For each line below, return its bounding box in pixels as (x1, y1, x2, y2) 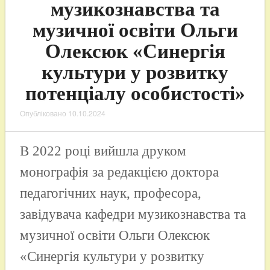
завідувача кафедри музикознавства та (19, 206, 246, 222)
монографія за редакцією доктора (19, 164, 219, 180)
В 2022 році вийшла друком (19, 143, 186, 159)
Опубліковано (19, 107, 68, 118)
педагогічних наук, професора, (19, 185, 201, 201)
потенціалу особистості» (25, 82, 245, 104)
